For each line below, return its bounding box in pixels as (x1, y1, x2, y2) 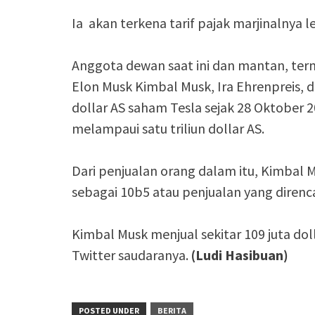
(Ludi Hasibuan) (191, 246, 288, 264)
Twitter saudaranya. (72, 246, 191, 264)
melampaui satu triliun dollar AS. (72, 120, 264, 137)
